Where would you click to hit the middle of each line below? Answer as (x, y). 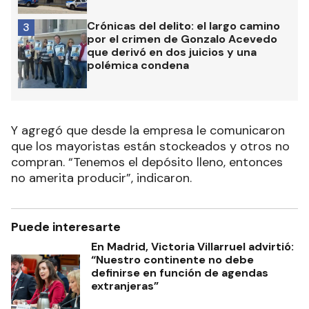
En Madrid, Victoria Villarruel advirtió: (192, 247)
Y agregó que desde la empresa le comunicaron (148, 131)
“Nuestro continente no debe (172, 260)
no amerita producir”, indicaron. (101, 178)
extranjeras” (125, 286)
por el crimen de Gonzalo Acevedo (182, 39)
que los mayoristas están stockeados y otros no (150, 147)
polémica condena (138, 66)
